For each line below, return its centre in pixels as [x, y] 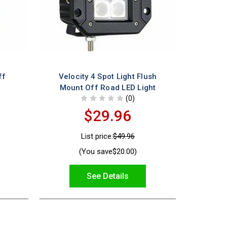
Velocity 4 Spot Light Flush [108, 76]
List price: [97, 137]
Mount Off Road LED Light [108, 87]
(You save [96, 151]
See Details [108, 176]
